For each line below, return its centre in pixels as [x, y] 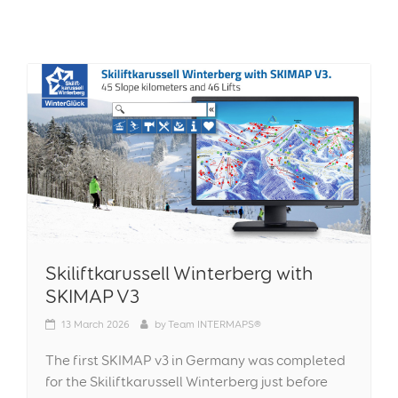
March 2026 [102, 324]
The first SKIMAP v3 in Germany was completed [195, 360]
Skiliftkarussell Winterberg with [179, 273]
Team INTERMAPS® [215, 324]
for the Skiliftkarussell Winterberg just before [187, 382]
